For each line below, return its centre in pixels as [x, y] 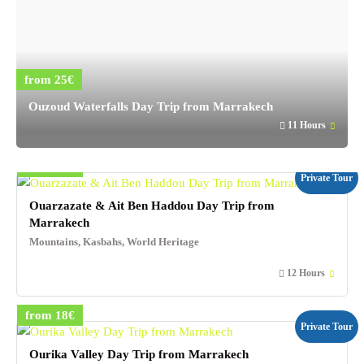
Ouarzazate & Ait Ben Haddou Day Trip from [152, 206]
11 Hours [307, 125]
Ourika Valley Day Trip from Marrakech [139, 354]
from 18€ [50, 315]
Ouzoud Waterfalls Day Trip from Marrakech [151, 106]
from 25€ [49, 80]
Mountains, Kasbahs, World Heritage [114, 242]
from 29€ [50, 167]
